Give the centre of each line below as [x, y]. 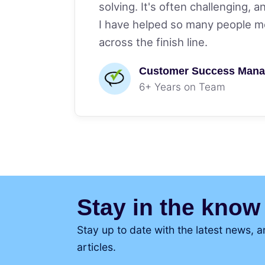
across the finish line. [153, 42]
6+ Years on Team [182, 87]
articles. [96, 247]
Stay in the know [168, 207]
